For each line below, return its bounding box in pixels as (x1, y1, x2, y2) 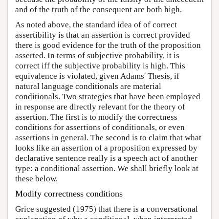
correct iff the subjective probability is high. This (15, 61, 185, 71)
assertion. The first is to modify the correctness (15, 112, 177, 122)
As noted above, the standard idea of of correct (15, 20, 177, 30)
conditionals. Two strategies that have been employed (15, 92, 200, 102)
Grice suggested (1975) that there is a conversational (15, 204, 198, 214)
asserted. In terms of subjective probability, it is (15, 51, 179, 61)
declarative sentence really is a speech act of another (15, 153, 197, 163)
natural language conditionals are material (15, 82, 161, 91)
